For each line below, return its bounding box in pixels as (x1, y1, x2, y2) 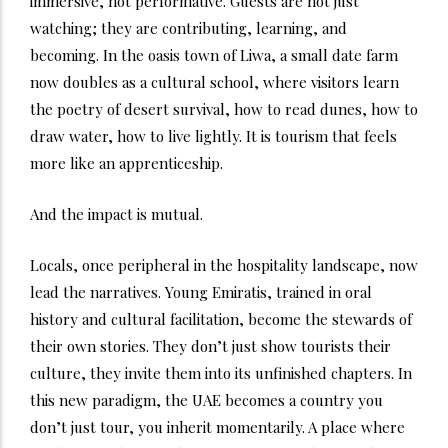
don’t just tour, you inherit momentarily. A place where (30, 416, 405, 437)
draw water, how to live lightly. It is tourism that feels (30, 125, 397, 146)
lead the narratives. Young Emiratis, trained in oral (30, 281, 372, 302)
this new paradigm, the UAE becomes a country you (30, 389, 383, 410)
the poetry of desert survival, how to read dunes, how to (30, 98, 418, 119)
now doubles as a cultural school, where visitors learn (30, 71, 399, 92)
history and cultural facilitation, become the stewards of (30, 308, 412, 329)
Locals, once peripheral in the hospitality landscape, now (30, 254, 418, 275)
